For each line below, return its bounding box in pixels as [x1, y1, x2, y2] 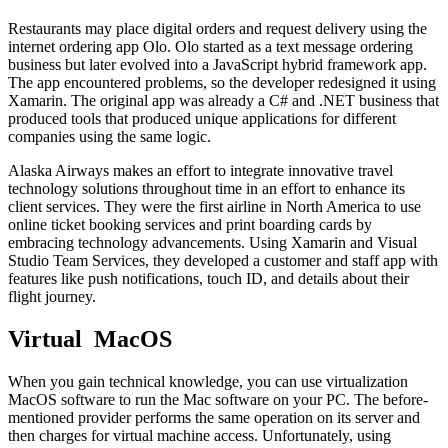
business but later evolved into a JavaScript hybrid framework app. [8, 56, 427, 74]
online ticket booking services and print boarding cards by [8, 216, 372, 234]
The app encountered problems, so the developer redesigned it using [8, 74, 436, 92]
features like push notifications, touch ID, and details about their [8, 270, 409, 288]
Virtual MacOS [8, 326, 172, 353]
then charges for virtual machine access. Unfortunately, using [8, 427, 391, 445]
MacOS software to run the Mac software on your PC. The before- [8, 391, 428, 409]
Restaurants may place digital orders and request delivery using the [8, 20, 427, 38]
